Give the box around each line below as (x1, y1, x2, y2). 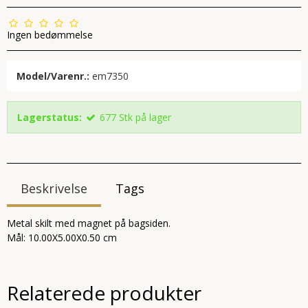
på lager (135, 111, 171, 124)
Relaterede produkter (7, 280, 201, 306)
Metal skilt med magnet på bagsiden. (7, 217, 170, 230)
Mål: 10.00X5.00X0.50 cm (7, 231, 117, 244)
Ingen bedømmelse (7, 28, 93, 41)
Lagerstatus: (17, 111, 82, 124)
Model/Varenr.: (16, 69, 89, 82)
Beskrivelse (21, 180, 87, 197)
